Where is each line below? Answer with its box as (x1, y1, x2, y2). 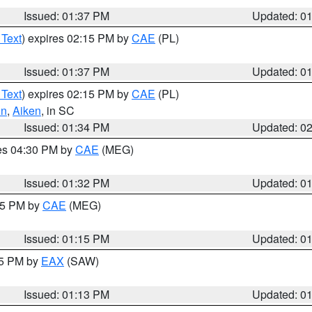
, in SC (41, 102, 75, 118)
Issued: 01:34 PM (24, 119, 110, 135)
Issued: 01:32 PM (24, 175, 110, 191)
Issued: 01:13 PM (24, 286, 110, 302)
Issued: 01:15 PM (24, 231, 110, 247)
